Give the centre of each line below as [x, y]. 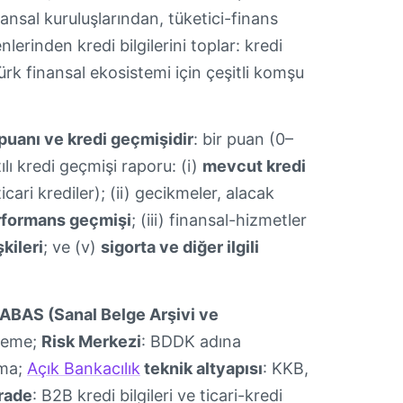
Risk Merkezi [91, 341]
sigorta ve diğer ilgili [180, 247]
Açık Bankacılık [84, 368]
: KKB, [286, 368]
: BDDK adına [191, 341]
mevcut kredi [254, 166]
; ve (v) [72, 247]
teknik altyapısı [201, 368]
